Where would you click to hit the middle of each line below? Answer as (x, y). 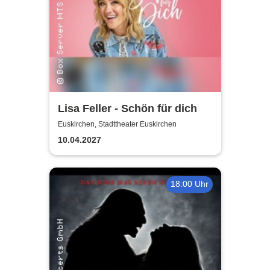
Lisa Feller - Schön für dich (127, 109)
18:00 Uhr (189, 184)
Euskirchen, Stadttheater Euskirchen (117, 124)
